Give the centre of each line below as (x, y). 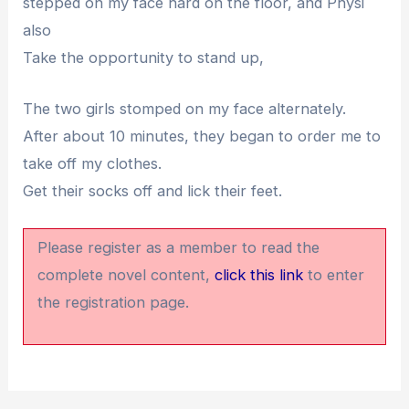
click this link (259, 275)
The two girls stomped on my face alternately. (185, 108)
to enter (334, 275)
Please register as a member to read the (179, 248)
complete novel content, (126, 275)
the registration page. (114, 303)
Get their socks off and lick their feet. (153, 190)
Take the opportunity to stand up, (144, 57)
